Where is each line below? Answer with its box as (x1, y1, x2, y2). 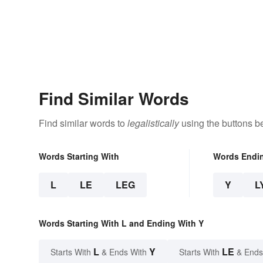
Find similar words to (39, 116, 127, 130)
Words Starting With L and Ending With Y (39, 217, 204, 230)
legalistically (127, 116, 179, 130)
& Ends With (99, 246, 149, 258)
